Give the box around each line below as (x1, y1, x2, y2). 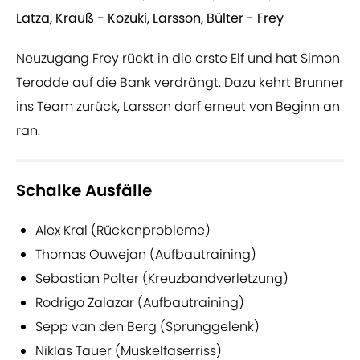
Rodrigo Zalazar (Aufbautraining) (35, 293, 244, 313)
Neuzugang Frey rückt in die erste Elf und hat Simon (16, 49, 340, 68)
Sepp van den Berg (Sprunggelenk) (35, 317, 260, 337)
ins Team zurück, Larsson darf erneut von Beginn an (16, 97, 340, 117)
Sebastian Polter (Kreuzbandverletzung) (35, 269, 288, 288)
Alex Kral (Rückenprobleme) (35, 221, 211, 240)
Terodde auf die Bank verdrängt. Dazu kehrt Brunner (16, 73, 344, 92)
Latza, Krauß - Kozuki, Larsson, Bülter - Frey (16, 9, 284, 28)
